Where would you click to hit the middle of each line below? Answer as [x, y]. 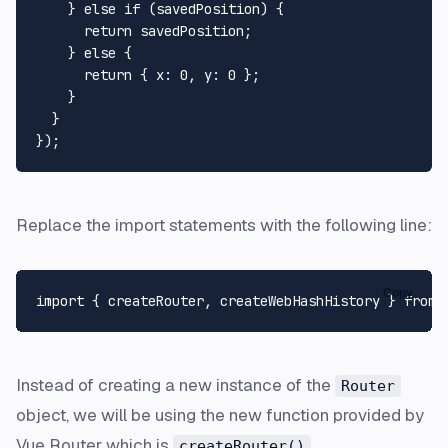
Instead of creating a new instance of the [175, 384]
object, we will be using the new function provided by [220, 414]
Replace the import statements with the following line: [224, 224]
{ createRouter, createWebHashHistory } [244, 300]
